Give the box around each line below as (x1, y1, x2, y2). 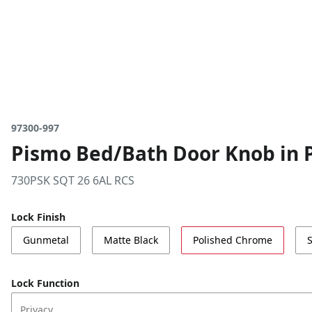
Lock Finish (11, 210, 65, 224)
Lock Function (11, 276, 79, 290)
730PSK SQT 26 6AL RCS (11, 173, 134, 188)
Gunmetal (23, 233, 69, 247)
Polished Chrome (193, 233, 272, 247)
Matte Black (104, 233, 158, 247)
